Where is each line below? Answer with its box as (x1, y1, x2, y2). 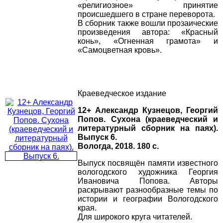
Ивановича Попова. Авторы (78, 177, 218, 186)
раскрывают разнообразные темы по (78, 186, 218, 195)
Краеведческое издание (78, 89, 166, 98)
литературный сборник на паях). (78, 124, 218, 133)
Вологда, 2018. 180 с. (78, 142, 159, 151)
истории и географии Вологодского (78, 195, 218, 204)
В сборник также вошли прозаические (78, 19, 218, 28)
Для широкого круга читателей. (78, 213, 192, 222)
